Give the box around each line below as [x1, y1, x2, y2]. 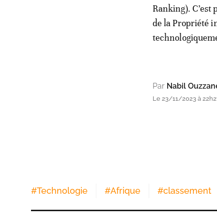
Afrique [110, 185, 140, 196]
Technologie [37, 185, 88, 196]
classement [163, 185, 211, 196]
